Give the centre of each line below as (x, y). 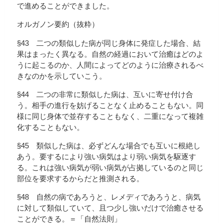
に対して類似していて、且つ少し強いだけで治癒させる (110, 208)
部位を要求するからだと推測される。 (80, 178)
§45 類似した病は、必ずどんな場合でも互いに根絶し (109, 145)
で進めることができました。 (65, 6)
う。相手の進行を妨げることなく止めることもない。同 (110, 105)
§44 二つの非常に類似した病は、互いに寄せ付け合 (105, 94)
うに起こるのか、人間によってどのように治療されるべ (110, 65)
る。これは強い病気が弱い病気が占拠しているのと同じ (110, 167)
